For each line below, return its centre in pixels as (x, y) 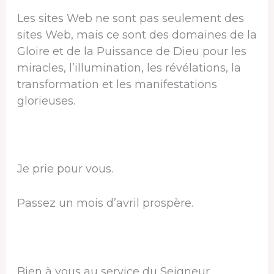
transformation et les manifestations (117, 84)
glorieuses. (46, 101)
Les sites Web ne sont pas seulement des (130, 18)
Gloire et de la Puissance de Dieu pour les (131, 51)
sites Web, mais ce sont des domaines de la (137, 35)
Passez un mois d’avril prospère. (105, 203)
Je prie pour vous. (65, 169)
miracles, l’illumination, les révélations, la (129, 68)
